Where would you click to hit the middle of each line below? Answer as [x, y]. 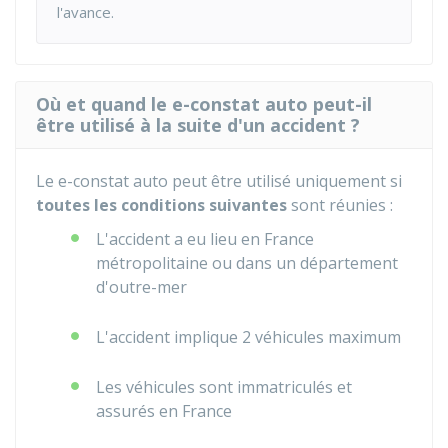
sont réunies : [340, 205]
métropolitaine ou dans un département [247, 263]
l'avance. [85, 12]
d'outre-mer [141, 287]
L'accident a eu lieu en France [205, 239]
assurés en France [164, 411]
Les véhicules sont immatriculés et [224, 387]
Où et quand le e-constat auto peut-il [204, 104]
